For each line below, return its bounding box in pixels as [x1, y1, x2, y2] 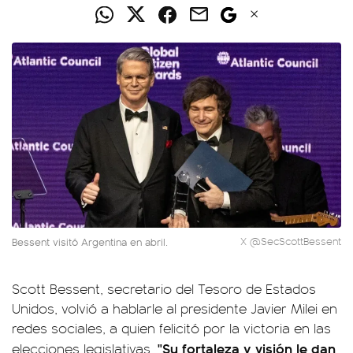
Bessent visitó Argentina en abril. [12, 233, 168, 249]
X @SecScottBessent [240, 233, 341, 248]
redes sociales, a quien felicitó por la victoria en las [12, 318, 331, 337]
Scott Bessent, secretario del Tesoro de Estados [12, 278, 316, 298]
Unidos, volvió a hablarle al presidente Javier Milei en [12, 298, 337, 318]
